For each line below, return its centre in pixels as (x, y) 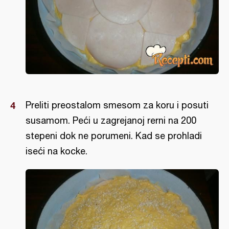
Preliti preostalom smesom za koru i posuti (117, 105)
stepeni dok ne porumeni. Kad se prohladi (114, 136)
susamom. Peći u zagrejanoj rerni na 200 (111, 121)
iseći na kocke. (56, 151)
